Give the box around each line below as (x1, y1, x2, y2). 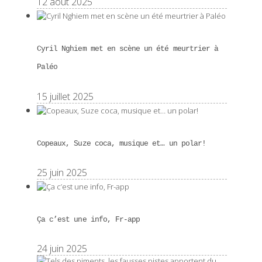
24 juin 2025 (37, 242, 87, 256)
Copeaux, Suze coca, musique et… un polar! (37, 139, 206, 148)
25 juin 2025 (37, 166, 87, 180)
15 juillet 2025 (37, 89, 94, 103)
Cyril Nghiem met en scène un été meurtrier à (37, 44, 219, 54)
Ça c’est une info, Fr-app (37, 215, 140, 225)
